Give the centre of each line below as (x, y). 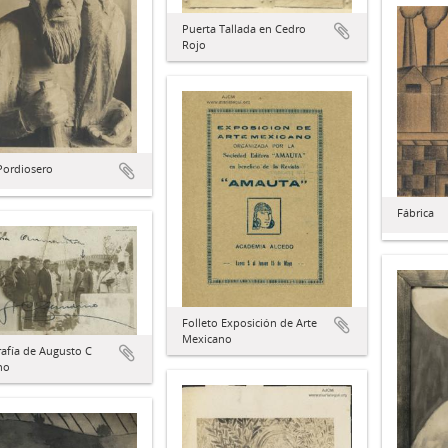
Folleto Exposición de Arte (249, 322)
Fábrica (415, 212)
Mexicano (207, 338)
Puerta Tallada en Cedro (244, 29)
